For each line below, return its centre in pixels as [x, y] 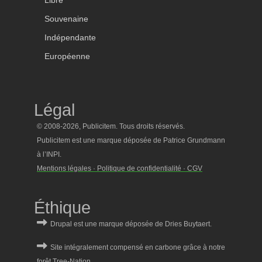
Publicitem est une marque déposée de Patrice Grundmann [131, 140]
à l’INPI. [50, 154]
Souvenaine [66, 19]
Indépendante [70, 37]
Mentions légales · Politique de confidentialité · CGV [120, 168]
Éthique [62, 207]
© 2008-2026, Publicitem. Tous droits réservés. [112, 126]
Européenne [67, 56]
